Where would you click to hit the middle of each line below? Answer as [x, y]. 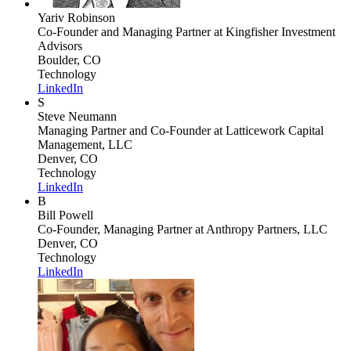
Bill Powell [65, 215]
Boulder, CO [69, 60]
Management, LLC [85, 144]
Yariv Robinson [76, 17]
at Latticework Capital [267, 130]
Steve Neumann [77, 116]
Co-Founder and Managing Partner [124, 31]
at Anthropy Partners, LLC [260, 229]
